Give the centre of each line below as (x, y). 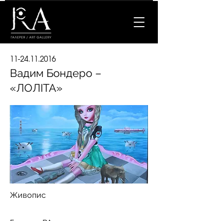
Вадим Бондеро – (56, 73)
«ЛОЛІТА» (36, 88)
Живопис (28, 195)
